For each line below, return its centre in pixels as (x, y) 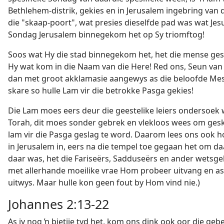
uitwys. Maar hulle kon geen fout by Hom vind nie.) (104, 182)
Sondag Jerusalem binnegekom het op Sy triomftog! (106, 34)
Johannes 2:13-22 (58, 204)
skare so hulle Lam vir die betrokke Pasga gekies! (101, 90)
